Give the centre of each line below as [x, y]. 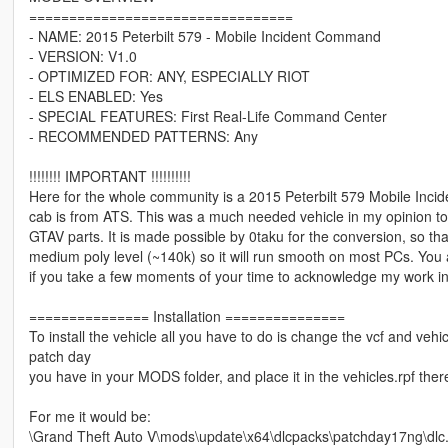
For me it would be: [89, 416]
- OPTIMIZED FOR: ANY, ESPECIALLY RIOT [169, 76]
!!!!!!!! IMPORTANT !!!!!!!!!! [109, 176]
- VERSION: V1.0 [82, 56]
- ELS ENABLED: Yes [95, 96]
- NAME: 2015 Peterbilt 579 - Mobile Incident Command [204, 36]
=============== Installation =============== [186, 316]
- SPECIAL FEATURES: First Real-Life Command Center [207, 116]
